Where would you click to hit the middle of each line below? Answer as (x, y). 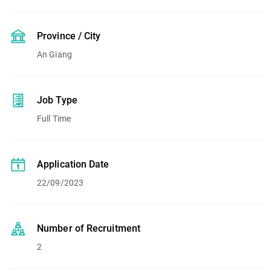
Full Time (54, 119)
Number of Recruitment (89, 228)
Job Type (57, 100)
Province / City (69, 36)
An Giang (54, 54)
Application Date (73, 164)
